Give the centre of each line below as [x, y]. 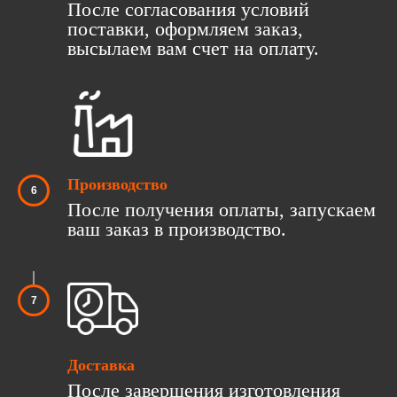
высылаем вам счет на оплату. [193, 48]
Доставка [101, 365]
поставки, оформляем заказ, [185, 28]
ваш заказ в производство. [177, 229]
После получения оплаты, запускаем [222, 209]
